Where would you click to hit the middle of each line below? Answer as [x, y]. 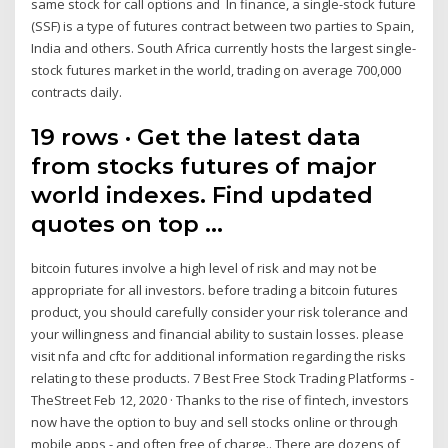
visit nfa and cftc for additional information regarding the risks [219, 356]
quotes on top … [127, 224]
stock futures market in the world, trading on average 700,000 [216, 69]
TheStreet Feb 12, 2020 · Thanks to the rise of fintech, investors [220, 400]
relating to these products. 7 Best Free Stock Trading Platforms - [223, 378]
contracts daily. [77, 91]
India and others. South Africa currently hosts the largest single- [224, 47]
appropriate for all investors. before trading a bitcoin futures [215, 290]
